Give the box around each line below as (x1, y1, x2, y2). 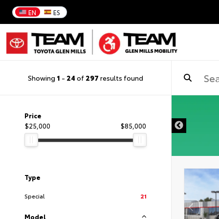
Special (24, 192, 44, 200)
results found (99, 72, 143, 83)
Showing (28, 72, 57, 83)
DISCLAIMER (123, 109, 157, 117)
